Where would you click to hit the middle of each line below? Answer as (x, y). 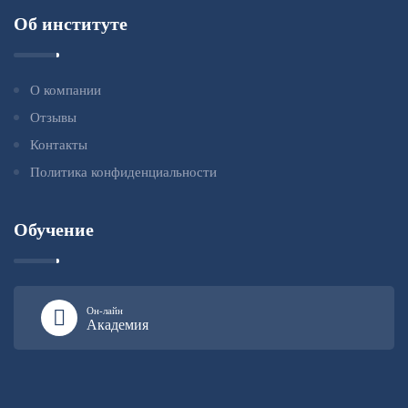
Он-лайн (105, 310)
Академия (117, 324)
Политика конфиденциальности (123, 172)
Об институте (71, 23)
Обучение (54, 229)
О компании (66, 90)
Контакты (59, 144)
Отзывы (53, 117)
